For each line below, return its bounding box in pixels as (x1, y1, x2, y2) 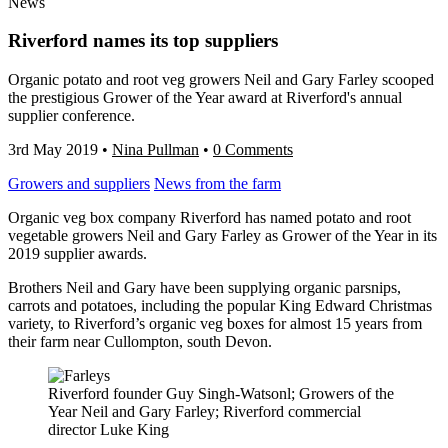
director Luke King (48, 421, 169, 439)
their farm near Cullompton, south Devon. (8, 333, 272, 351)
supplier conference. (8, 107, 135, 125)
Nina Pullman (112, 141, 199, 159)
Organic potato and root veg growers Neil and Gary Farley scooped (8, 71, 434, 89)
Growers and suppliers (8, 175, 150, 193)
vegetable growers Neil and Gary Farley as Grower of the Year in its (8, 227, 437, 245)
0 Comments (213, 141, 293, 159)
